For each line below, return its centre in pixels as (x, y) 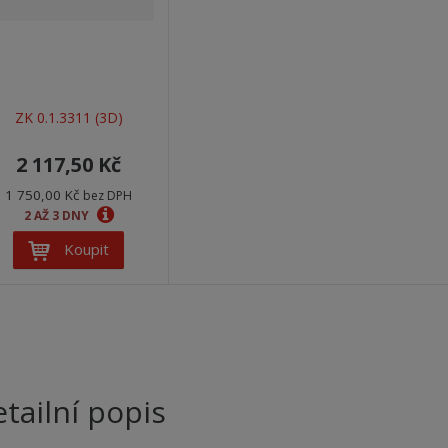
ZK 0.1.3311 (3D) (68, 118)
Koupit (86, 249)
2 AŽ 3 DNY (57, 215)
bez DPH (107, 195)
